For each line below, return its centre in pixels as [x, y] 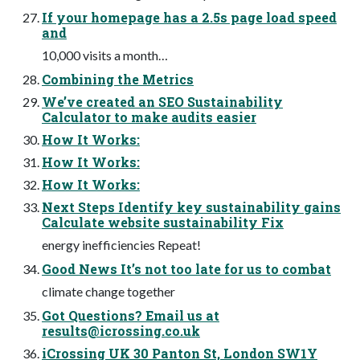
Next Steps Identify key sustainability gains [191, 207]
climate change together [108, 292]
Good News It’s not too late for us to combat [186, 269]
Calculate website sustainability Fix [163, 223]
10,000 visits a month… [105, 55]
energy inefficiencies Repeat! [121, 245]
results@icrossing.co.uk [121, 331]
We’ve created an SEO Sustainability [162, 102]
